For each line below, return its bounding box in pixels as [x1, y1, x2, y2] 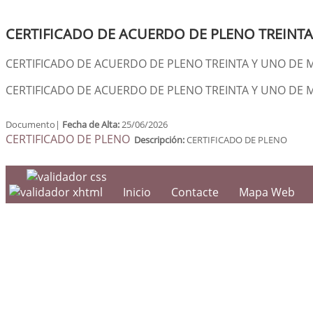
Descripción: [134, 133, 184, 146]
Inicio [123, 184, 151, 200]
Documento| [6, 118, 62, 131]
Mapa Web [239, 184, 295, 200]
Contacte [171, 184, 219, 200]
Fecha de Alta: [62, 118, 122, 131]
